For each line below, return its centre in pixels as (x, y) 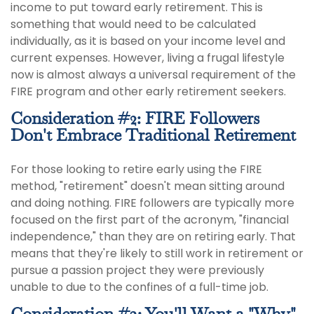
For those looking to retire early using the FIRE (136, 170)
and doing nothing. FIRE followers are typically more (152, 203)
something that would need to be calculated (133, 25)
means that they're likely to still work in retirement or (157, 254)
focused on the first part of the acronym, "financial (150, 220)
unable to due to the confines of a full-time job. (139, 287)
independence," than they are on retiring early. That (153, 237)
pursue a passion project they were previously (137, 271)
